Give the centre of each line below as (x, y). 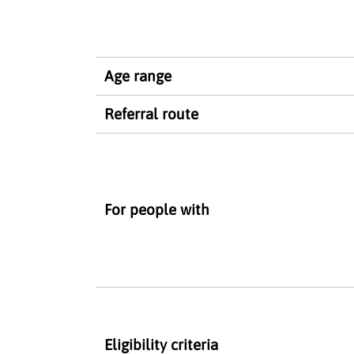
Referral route (151, 113)
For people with (157, 209)
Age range (138, 75)
